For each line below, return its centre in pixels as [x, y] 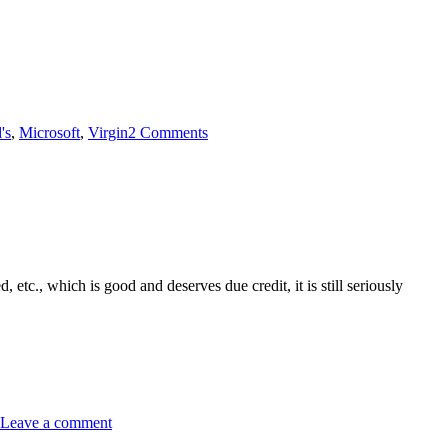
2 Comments [168, 132]
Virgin [108, 132]
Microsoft [49, 132]
